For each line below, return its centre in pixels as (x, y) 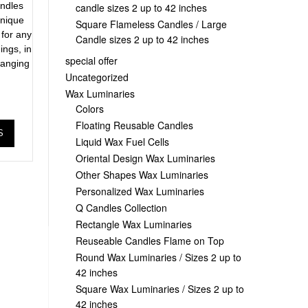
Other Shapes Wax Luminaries (142, 174)
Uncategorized (97, 77)
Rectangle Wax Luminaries (133, 224)
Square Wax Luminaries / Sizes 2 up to (159, 288)
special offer (91, 60)
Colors (89, 108)
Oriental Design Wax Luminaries (145, 158)
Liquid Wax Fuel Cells (122, 141)
